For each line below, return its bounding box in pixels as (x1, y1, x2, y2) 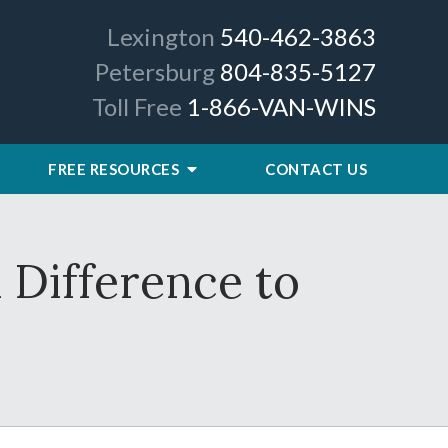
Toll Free (92, 92, 182, 121)
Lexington (107, 22, 215, 51)
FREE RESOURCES (48, 160, 183, 178)
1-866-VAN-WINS (187, 92, 376, 121)
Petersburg (95, 57, 215, 86)
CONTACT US (265, 160, 367, 178)
